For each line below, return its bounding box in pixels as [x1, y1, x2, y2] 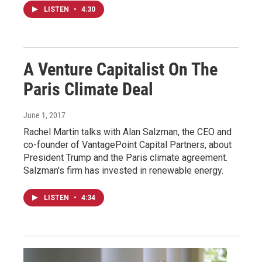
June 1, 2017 [23, 111, 65, 120]
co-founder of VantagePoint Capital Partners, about [23, 139, 232, 151]
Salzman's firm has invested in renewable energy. [23, 165, 223, 177]
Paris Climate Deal [23, 79, 153, 100]
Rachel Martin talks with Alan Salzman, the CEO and [23, 126, 232, 138]
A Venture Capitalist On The [23, 59, 218, 80]
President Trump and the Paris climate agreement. [23, 152, 227, 164]
